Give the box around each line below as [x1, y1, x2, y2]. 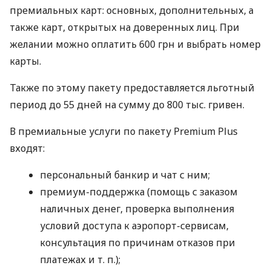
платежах [40, 253, 88, 267]
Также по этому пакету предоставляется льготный [10, 81, 255, 95]
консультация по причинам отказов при [40, 236, 235, 250]
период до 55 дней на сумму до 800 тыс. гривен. [10, 98, 244, 112]
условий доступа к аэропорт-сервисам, [40, 219, 229, 233]
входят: [10, 142, 45, 155]
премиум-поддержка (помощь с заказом [40, 185, 238, 199]
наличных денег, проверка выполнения [40, 202, 234, 216]
